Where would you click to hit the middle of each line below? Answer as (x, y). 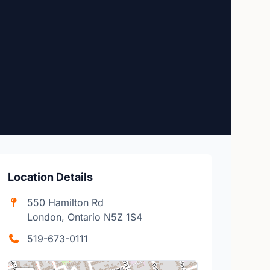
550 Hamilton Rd (66, 202)
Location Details (51, 177)
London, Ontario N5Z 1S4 (85, 217)
